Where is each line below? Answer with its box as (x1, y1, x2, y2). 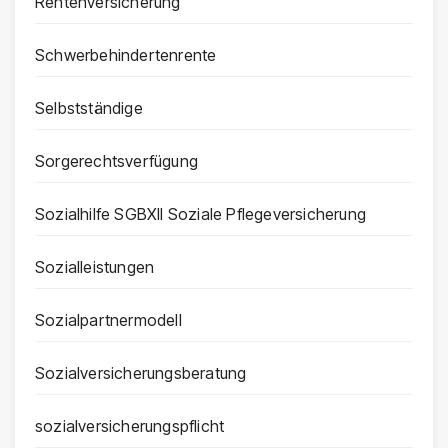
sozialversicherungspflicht (35, 416, 225, 437)
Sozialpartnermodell (35, 310, 182, 331)
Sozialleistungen (35, 257, 155, 278)
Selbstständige (35, 98, 143, 119)
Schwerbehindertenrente (35, 45, 217, 66)
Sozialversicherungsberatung (35, 363, 247, 384)
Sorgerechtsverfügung (35, 151, 198, 172)
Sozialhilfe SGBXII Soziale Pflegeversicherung (35, 204, 366, 225)
